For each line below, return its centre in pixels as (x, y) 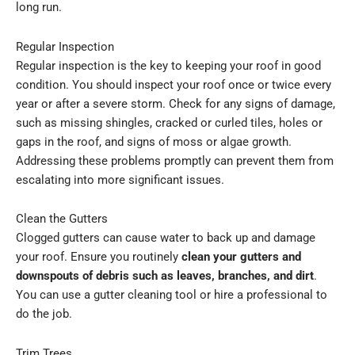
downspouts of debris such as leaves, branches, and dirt (165, 276)
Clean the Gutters (62, 219)
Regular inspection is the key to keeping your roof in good (168, 65)
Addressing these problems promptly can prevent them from (175, 160)
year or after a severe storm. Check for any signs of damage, (176, 103)
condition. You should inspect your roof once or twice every (174, 84)
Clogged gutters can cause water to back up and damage (166, 238)
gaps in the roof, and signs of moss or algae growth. (154, 141)
